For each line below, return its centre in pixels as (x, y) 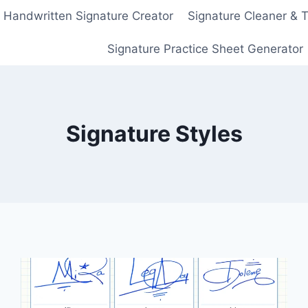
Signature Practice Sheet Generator (206, 48)
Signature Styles (154, 133)
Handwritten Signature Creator (89, 16)
